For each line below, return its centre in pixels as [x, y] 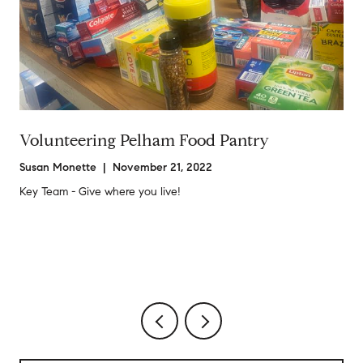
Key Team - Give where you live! [100, 192]
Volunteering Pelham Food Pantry [144, 141]
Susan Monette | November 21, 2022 [116, 168]
